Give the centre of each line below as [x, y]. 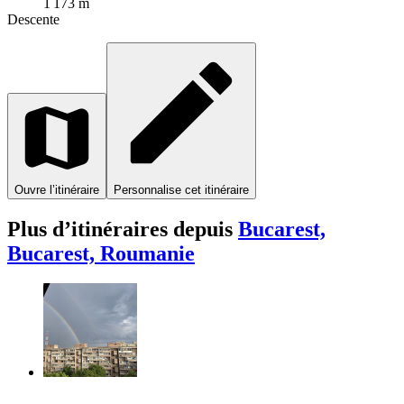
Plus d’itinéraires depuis [123, 229]
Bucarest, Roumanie [101, 253]
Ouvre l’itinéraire [57, 189]
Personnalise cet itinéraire [181, 189]
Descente [33, 19]
